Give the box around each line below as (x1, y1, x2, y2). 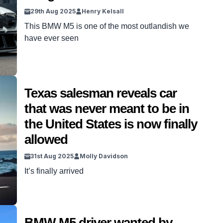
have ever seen (24, 34, 79, 42)
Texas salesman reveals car (24, 86, 177, 101)
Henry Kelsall (82, 7, 124, 15)
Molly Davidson (80, 152, 128, 160)
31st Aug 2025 (30, 152, 74, 160)
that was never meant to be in (24, 101, 189, 116)
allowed (24, 132, 68, 147)
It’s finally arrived (24, 167, 84, 175)
